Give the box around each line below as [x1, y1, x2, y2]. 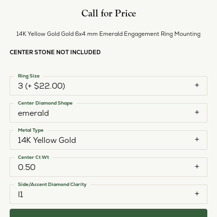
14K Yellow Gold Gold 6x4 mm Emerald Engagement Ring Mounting [16, 30, 201, 37]
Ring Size [18, 72, 40, 79]
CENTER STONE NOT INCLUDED [10, 48, 101, 56]
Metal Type [18, 126, 44, 133]
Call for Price [81, 7, 136, 19]
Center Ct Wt [18, 154, 49, 160]
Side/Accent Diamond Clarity [18, 181, 87, 187]
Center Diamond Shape [18, 99, 73, 106]
